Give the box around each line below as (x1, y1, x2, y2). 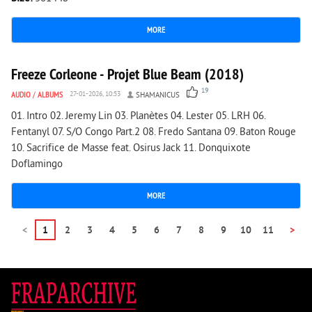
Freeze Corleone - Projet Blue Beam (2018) (11, 64, 244, 84)
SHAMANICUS (136, 91, 180, 100)
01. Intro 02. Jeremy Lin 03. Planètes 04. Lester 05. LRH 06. (11, 110, 265, 123)
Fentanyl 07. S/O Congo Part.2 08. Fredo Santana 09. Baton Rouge (11, 126, 296, 139)
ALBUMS (38, 89, 63, 100)
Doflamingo (11, 158, 63, 171)
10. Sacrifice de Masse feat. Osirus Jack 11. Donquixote (11, 142, 251, 155)
